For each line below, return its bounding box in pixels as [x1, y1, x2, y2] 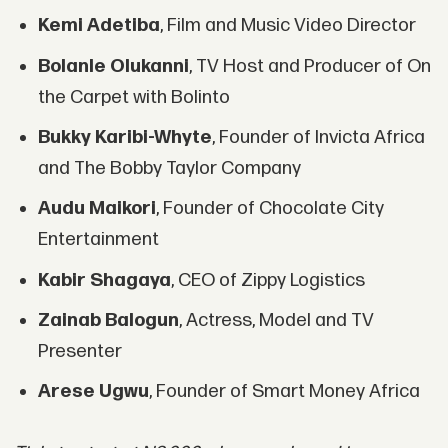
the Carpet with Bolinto [37, 85, 230, 109]
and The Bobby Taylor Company [37, 156, 301, 180]
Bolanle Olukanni [37, 54, 189, 78]
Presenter [37, 340, 122, 363]
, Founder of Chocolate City [155, 197, 384, 221]
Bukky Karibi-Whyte [37, 125, 212, 149]
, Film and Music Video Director [159, 14, 416, 38]
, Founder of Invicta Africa [211, 125, 425, 149]
